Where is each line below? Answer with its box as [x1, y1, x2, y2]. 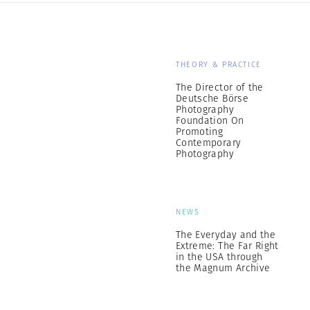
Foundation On [176, 113, 244, 127]
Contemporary [176, 136, 241, 149]
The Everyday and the [176, 228, 275, 241]
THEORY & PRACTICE [176, 59, 262, 70]
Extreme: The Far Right [176, 239, 279, 253]
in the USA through [176, 250, 263, 264]
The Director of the [176, 80, 264, 94]
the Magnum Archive [176, 261, 271, 275]
